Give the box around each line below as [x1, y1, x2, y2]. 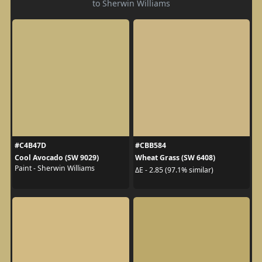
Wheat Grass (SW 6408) [135, 152, 215, 163]
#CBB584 [135, 140, 166, 150]
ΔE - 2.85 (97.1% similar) [135, 165, 213, 175]
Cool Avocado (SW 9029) [14, 152, 99, 163]
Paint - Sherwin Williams [14, 163, 95, 173]
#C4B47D [14, 140, 46, 150]
